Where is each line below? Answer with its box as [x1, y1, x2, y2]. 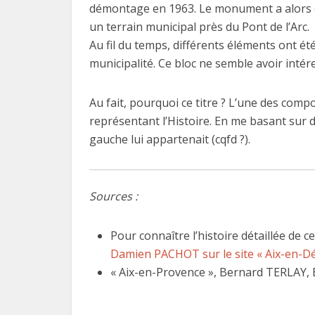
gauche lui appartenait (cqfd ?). [89, 131, 250, 148]
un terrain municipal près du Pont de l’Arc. [89, 19, 309, 35]
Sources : [89, 188, 138, 205]
